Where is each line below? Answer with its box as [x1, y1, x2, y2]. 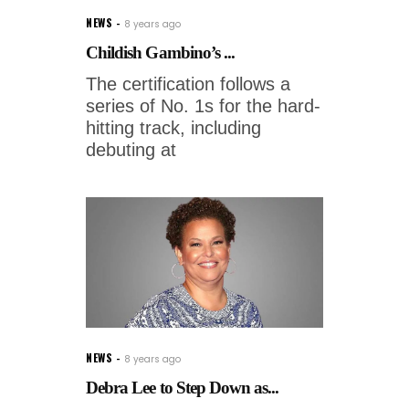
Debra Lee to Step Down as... [86, 377, 279, 397]
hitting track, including [86, 117, 261, 138]
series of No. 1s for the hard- [86, 95, 320, 116]
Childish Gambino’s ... [86, 42, 236, 62]
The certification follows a [86, 73, 290, 94]
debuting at [86, 139, 176, 160]
